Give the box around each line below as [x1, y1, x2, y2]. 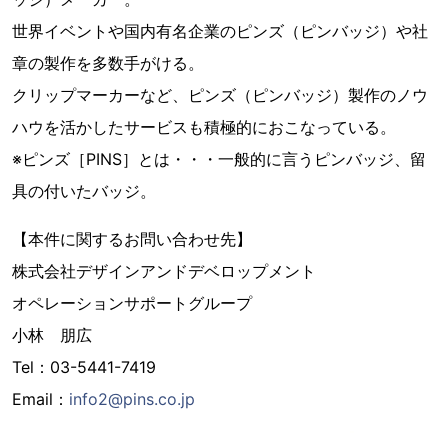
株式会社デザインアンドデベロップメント [12, 261, 316, 281]
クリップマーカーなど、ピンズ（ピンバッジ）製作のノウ [12, 85, 428, 105]
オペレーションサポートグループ [12, 293, 252, 313]
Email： [12, 389, 69, 409]
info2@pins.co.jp [69, 389, 195, 409]
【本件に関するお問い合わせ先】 [12, 229, 252, 249]
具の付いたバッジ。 [12, 181, 156, 201]
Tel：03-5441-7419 [12, 357, 156, 377]
